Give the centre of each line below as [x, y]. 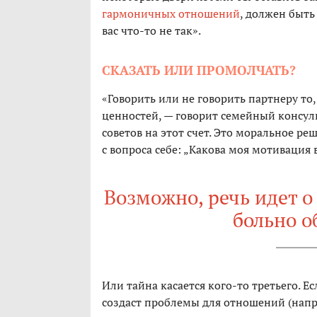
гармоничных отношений [171, 14]
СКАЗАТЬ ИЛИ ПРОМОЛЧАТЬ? [199, 70]
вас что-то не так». [151, 31]
